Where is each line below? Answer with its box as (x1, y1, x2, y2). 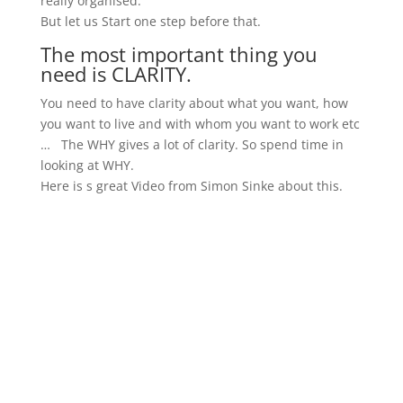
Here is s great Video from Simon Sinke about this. (40, 177, 343, 194)
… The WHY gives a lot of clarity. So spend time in (40, 136, 344, 153)
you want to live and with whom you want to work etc (40, 115, 360, 132)
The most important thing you (40, 40, 318, 67)
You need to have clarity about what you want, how (40, 94, 348, 112)
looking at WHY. (40, 157, 134, 174)
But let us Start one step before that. (40, 13, 261, 30)
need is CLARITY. (40, 60, 192, 87)
